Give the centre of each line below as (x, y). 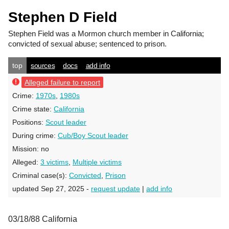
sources (43, 65)
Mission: (27, 149)
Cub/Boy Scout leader (93, 135)
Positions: (29, 122)
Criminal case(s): (41, 175)
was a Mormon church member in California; (129, 33)
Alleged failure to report (62, 82)
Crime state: (33, 109)
